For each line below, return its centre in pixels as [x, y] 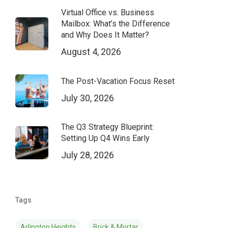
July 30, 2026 [87, 98]
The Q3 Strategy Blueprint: [107, 127]
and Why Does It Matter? [105, 35]
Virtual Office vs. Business [107, 12]
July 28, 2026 [87, 155]
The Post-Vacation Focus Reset [118, 81]
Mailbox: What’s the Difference [115, 24]
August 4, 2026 [91, 52]
